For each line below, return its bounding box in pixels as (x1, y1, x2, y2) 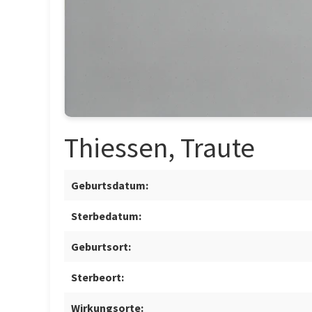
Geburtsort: (71, 240, 131, 253)
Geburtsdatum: (71, 178, 148, 192)
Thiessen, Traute (64, 130, 255, 165)
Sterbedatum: (71, 209, 141, 223)
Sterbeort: (71, 270, 124, 284)
